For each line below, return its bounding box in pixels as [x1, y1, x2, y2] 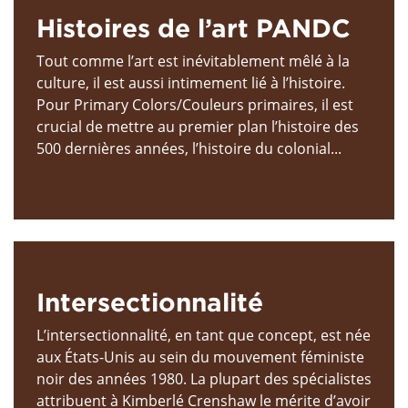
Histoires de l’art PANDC [36, 13, 351, 42]
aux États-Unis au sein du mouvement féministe [36, 346, 364, 367]
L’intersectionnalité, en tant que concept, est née [36, 324, 371, 345]
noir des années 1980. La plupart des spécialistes [36, 368, 372, 389]
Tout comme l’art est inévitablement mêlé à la [36, 50, 350, 71]
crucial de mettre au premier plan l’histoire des [36, 116, 359, 137]
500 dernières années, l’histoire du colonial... [36, 138, 342, 158]
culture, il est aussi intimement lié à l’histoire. [36, 72, 345, 93]
